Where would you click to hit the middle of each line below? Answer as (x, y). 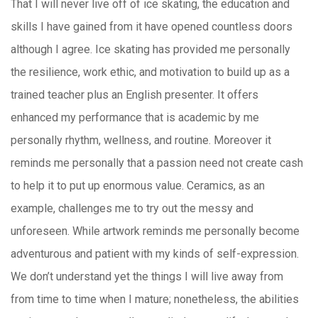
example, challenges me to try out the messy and (132, 208)
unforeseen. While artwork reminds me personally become (155, 231)
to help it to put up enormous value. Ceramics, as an (138, 186)
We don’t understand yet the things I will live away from (147, 276)
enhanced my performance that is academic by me (135, 117)
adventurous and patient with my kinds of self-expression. (155, 254)
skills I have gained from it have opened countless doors (152, 27)
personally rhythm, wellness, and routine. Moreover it (141, 140)
